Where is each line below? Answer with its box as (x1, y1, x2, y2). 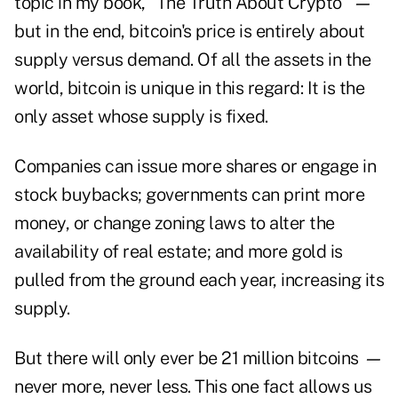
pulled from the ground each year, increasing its (14, 269, 384, 291)
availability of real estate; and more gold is (14, 241, 343, 263)
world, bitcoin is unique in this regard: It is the (14, 77, 364, 99)
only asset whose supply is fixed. (14, 106, 268, 128)
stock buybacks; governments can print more (14, 184, 364, 206)
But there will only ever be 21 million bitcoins (14, 347, 359, 370)
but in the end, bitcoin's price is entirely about (14, 20, 365, 43)
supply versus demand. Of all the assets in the (14, 49, 370, 71)
